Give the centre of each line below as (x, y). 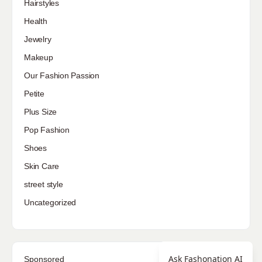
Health (36, 21)
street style (44, 184)
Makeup (39, 57)
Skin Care (42, 166)
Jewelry (38, 39)
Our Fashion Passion (62, 75)
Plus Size (41, 111)
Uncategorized (50, 202)
